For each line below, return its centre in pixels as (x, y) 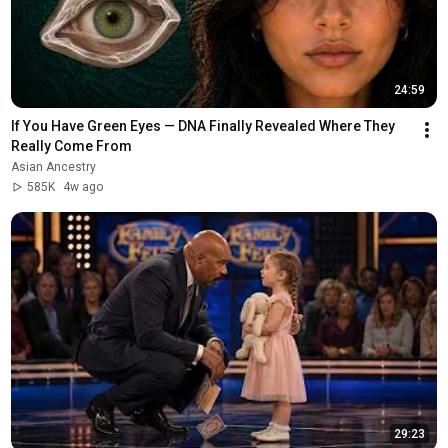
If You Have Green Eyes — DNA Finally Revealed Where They (202, 125)
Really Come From (71, 145)
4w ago (82, 186)
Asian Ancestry (53, 166)
